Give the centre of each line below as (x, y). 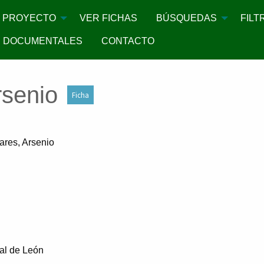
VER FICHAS (109, 18)
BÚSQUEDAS (187, 18)
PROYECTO (29, 18)
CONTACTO (128, 41)
